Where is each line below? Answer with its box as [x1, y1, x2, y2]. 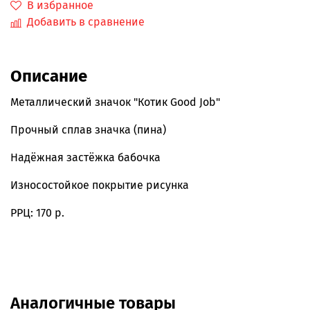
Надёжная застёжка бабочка [10, 151, 163, 165]
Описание [10, 66, 87, 86]
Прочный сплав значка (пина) [10, 123, 166, 137]
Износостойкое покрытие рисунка [10, 179, 192, 192]
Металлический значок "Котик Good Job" [10, 95, 220, 109]
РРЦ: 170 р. [10, 206, 64, 220]
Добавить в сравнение [27, 15, 145, 29]
